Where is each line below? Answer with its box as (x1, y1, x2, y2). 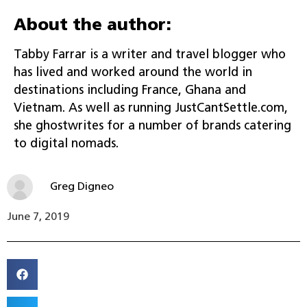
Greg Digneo (50, 181, 114, 193)
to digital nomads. (14, 137, 119, 151)
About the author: (14, 17, 171, 34)
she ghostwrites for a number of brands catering (14, 119, 291, 133)
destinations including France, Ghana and (14, 84, 246, 97)
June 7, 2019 (7, 211, 69, 223)
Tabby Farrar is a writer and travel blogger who (14, 48, 286, 62)
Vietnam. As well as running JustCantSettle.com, (14, 101, 288, 115)
